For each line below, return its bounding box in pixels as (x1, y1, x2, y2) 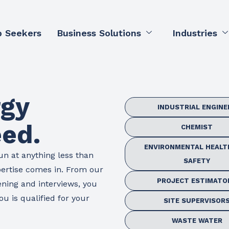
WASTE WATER (171, 216, 222, 224)
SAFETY (184, 156, 211, 165)
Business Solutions (57, 28, 142, 38)
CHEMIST (181, 123, 213, 131)
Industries (172, 28, 218, 38)
